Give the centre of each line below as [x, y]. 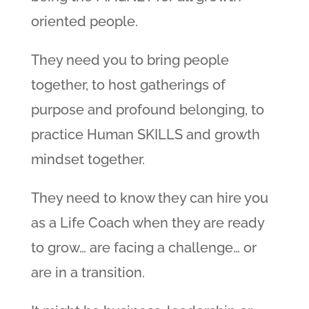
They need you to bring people [130, 60]
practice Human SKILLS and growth [145, 135]
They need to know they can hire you [149, 198]
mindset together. [88, 160]
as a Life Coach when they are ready [147, 223]
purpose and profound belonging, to [147, 110]
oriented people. [84, 22]
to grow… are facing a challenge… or [143, 248]
